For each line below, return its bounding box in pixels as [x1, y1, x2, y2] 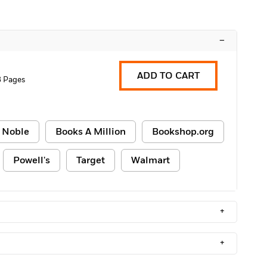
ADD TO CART [137, 69, 200, 82]
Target [76, 154, 105, 167]
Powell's [13, 154, 50, 167]
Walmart [131, 154, 170, 167]
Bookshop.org [152, 125, 214, 138]
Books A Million [55, 125, 126, 138]
